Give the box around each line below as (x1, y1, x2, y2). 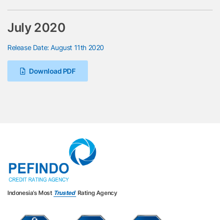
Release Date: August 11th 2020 (7, 43, 104, 52)
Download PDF (27, 66, 76, 75)
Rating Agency (76, 189, 117, 196)
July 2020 (7, 20, 66, 35)
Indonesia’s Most (7, 189, 54, 196)
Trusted (54, 189, 77, 196)
